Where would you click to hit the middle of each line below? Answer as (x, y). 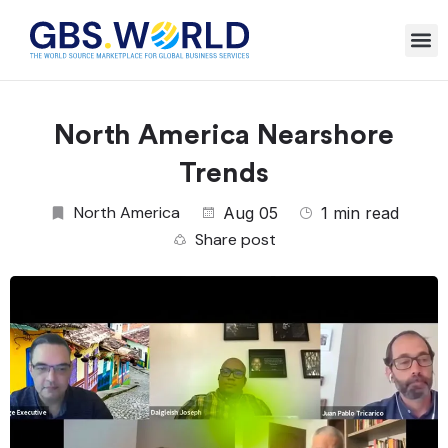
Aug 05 (250, 213)
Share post (235, 239)
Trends (224, 173)
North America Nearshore (224, 135)
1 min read (360, 213)
